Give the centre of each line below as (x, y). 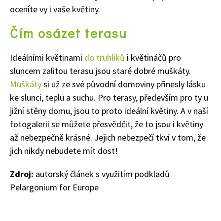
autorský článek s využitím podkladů (102, 174)
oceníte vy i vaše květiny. (55, 9)
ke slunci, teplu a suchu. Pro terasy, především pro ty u (109, 97)
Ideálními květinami (47, 57)
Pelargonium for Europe (54, 187)
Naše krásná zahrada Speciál (87, 161)
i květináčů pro (153, 57)
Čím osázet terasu (68, 33)
